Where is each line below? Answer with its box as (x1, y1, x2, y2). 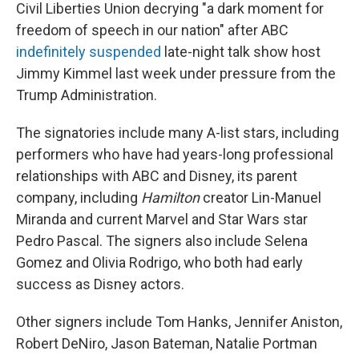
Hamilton (141, 189, 200, 206)
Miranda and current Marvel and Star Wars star (16, 211, 308, 228)
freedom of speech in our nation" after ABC (16, 22, 288, 38)
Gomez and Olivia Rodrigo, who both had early (16, 254, 303, 271)
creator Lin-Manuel (200, 189, 321, 206)
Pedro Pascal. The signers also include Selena (16, 232, 308, 249)
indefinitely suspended (16, 43, 161, 60)
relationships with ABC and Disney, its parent (16, 167, 297, 184)
